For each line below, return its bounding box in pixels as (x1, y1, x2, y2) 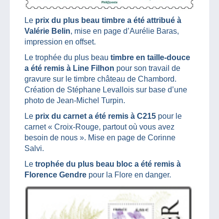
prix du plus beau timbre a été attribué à (35, 16, 181, 24)
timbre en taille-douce (110, 53, 190, 62)
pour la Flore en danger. (87, 170, 171, 179)
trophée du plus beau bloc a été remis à (35, 159, 181, 168)
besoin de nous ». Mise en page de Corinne (24, 133, 175, 142)
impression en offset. (24, 37, 96, 46)
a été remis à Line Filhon (24, 64, 114, 72)
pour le (156, 111, 182, 120)
